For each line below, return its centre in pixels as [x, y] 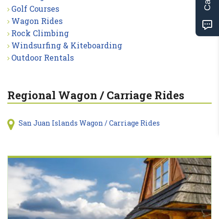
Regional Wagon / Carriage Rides [96, 95]
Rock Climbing [40, 33]
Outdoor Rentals [43, 57]
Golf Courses [35, 8]
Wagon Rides [37, 21]
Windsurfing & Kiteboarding [67, 45]
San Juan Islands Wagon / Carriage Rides [89, 123]
